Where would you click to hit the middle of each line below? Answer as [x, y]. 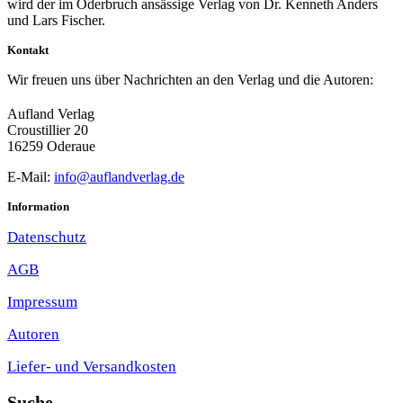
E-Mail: [31, 176]
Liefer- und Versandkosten [92, 366]
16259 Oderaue [51, 146]
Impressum [42, 301]
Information [38, 206]
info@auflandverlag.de [119, 176]
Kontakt [28, 49]
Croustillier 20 [48, 130]
